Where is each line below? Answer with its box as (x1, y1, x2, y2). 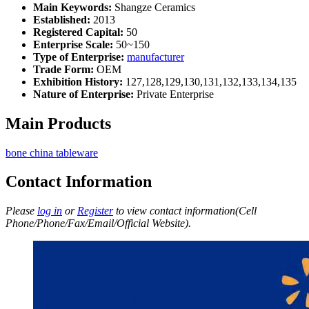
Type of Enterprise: (33, 50, 124, 63)
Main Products (6, 114, 111, 132)
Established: (33, 13, 90, 26)
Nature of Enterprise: (33, 88, 134, 100)
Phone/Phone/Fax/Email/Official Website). (6, 217, 191, 230)
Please (6, 205, 37, 217)
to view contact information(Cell (113, 205, 257, 217)
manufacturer (127, 50, 184, 63)
